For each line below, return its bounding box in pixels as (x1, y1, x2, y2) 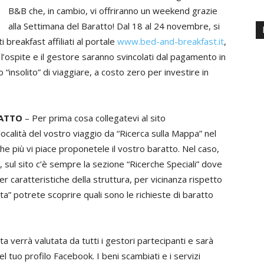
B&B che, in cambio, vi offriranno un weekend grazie (8, 5, 217, 16)
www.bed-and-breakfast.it (117, 35, 224, 47)
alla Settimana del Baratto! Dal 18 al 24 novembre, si (8, 20, 220, 32)
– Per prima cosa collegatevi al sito (22, 112, 166, 124)
